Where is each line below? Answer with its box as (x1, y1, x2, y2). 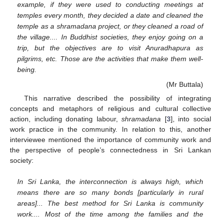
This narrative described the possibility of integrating (24, 94, 211, 102)
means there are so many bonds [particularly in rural (17, 188, 203, 197)
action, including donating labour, (10, 114, 122, 123)
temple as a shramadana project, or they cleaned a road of (17, 22, 203, 31)
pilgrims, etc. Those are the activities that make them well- (17, 55, 203, 63)
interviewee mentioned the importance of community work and (10, 135, 211, 144)
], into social (170, 114, 212, 123)
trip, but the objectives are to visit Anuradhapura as (17, 44, 203, 52)
